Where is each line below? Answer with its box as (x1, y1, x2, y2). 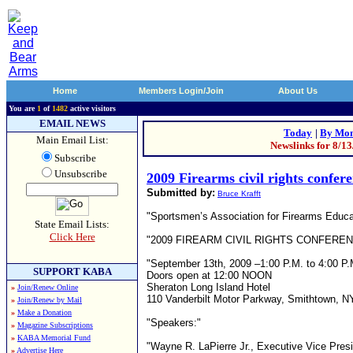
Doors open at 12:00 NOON (147, 269, 272, 281)
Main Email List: (35, 134, 109, 146)
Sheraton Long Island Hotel (147, 281, 270, 293)
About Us (278, 86, 318, 95)
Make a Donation (17, 308, 72, 317)
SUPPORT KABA (32, 266, 112, 277)
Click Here (49, 231, 95, 243)
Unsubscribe (54, 168, 107, 180)
